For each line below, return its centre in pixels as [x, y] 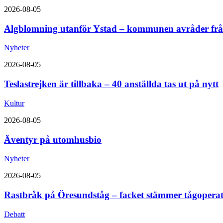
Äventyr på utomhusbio [53, 139]
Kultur [14, 103]
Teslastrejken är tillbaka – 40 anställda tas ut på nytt [111, 84]
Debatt [14, 214]
